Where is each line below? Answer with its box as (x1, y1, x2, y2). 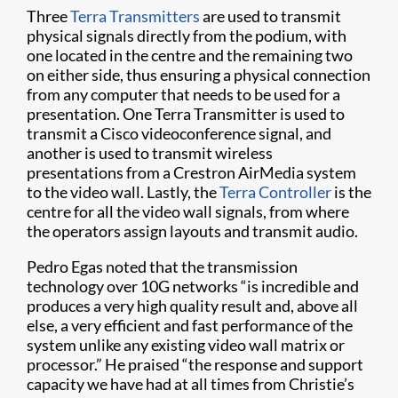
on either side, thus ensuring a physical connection (27, 64, 370, 84)
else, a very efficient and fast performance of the (27, 314, 353, 335)
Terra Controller (219, 181, 331, 202)
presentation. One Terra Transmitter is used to (27, 103, 345, 123)
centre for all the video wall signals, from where (27, 201, 349, 221)
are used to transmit (200, 5, 341, 26)
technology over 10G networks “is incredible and (27, 275, 359, 296)
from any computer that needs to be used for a (27, 84, 340, 104)
